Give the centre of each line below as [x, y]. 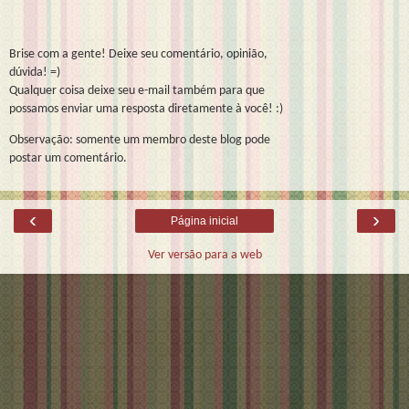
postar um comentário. [68, 159]
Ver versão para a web [204, 255]
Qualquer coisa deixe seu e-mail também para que [137, 90]
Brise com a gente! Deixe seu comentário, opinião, [138, 54]
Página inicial [204, 220]
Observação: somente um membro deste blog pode [140, 141]
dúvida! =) [35, 72]
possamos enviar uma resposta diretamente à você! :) [146, 109]
